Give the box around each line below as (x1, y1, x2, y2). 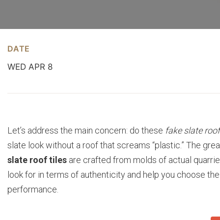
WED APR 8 (7, 62, 53, 72)
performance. (7, 184, 58, 194)
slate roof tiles (7, 155, 67, 165)
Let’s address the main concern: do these (7, 125, 165, 136)
